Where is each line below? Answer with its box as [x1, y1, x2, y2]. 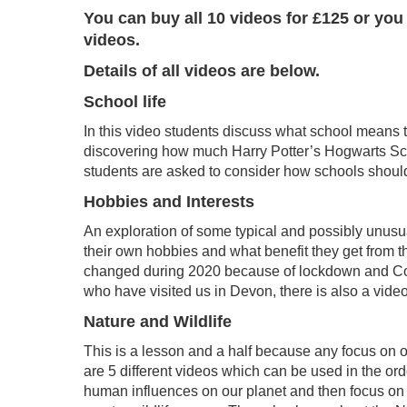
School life [84, 93, 166, 112]
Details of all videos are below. [84, 62, 320, 81]
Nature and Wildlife [84, 313, 232, 332]
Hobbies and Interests [84, 193, 254, 212]
